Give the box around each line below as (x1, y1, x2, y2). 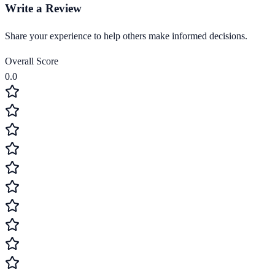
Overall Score (5, 56, 58, 67)
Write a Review (5, 1, 82, 15)
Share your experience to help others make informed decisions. (5, 31, 247, 42)
